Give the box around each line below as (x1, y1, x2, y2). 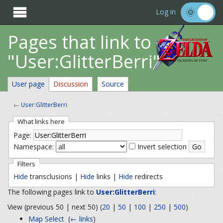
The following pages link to (7, 187, 96, 197)
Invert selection (137, 142, 187, 152)
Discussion (53, 79, 88, 89)
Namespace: (13, 142, 54, 152)
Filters (17, 159, 35, 168)
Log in (156, 7, 176, 17)
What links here (17, 117, 65, 126)
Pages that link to (7, 30, 151, 54)
